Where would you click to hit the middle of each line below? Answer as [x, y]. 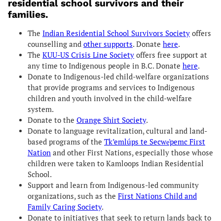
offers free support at [171, 55]
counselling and [55, 44]
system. [41, 109]
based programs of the [66, 142]
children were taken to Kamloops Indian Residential [116, 163]
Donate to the [52, 120]
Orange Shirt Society [111, 120]
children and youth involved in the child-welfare [110, 98]
